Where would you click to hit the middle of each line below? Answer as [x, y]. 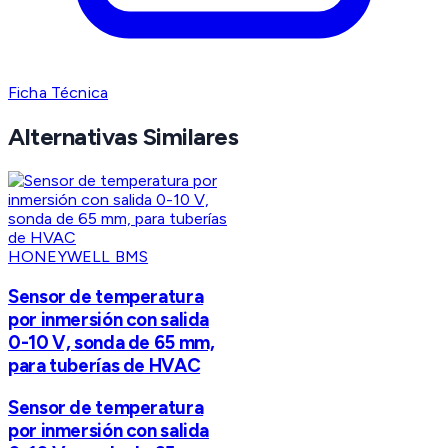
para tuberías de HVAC [104, 365]
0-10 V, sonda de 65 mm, [111, 342]
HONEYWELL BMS [78, 257]
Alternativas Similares [123, 137]
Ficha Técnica [58, 93]
